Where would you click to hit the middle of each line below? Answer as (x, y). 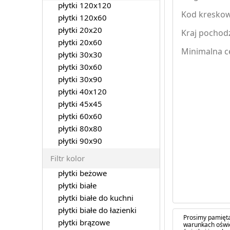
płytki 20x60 (80, 42)
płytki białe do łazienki (97, 210)
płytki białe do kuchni (95, 197)
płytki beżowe (82, 173)
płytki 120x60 (82, 17)
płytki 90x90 (80, 140)
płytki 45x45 (80, 103)
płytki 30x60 (80, 66)
